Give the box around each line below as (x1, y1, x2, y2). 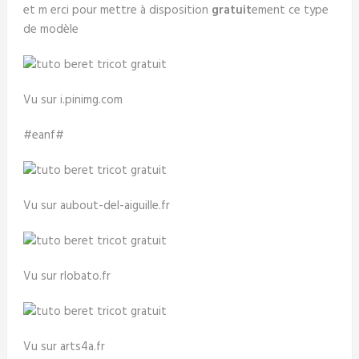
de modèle (22, 19, 79, 39)
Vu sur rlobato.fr (22, 266, 111, 286)
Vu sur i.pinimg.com (22, 90, 123, 110)
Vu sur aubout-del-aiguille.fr (22, 196, 170, 216)
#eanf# (22, 125, 64, 145)
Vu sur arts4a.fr (22, 337, 105, 357)
